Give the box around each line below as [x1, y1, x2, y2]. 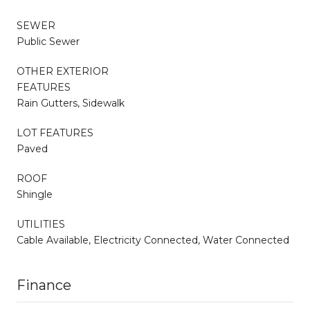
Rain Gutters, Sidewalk [17, 96, 125, 109]
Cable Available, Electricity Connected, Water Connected [17, 233, 289, 246]
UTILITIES [17, 217, 65, 230]
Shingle [17, 188, 53, 201]
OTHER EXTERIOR [17, 64, 109, 77]
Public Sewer [17, 35, 80, 48]
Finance [17, 276, 71, 293]
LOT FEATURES [17, 126, 93, 139]
